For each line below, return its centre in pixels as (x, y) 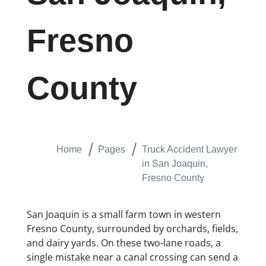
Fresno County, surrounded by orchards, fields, (132, 229)
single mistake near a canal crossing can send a (132, 257)
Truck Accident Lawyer (189, 150)
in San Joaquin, (175, 164)
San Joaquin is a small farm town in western (123, 215)
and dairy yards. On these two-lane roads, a (123, 243)
